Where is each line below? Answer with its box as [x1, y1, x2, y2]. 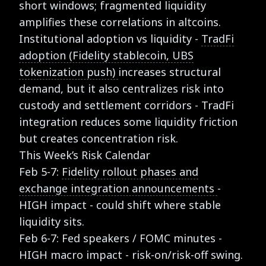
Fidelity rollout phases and [62, 164, 198, 179]
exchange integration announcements [19, 180, 217, 195]
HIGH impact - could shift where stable [19, 197, 221, 212]
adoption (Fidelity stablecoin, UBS [19, 47, 194, 62]
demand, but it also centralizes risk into [19, 81, 224, 96]
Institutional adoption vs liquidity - [19, 31, 201, 46]
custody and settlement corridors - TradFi [19, 97, 234, 112]
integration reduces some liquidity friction [19, 114, 237, 129]
